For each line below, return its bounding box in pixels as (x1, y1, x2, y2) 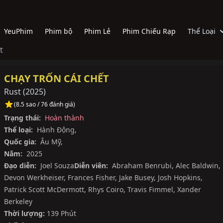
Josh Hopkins (158, 173, 201, 182)
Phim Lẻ (84, 26, 111, 36)
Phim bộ (45, 26, 72, 36)
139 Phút (47, 209, 76, 218)
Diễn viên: (74, 161, 108, 170)
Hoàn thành (43, 113, 84, 122)
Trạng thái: (4, 113, 41, 122)
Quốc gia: (4, 137, 36, 146)
